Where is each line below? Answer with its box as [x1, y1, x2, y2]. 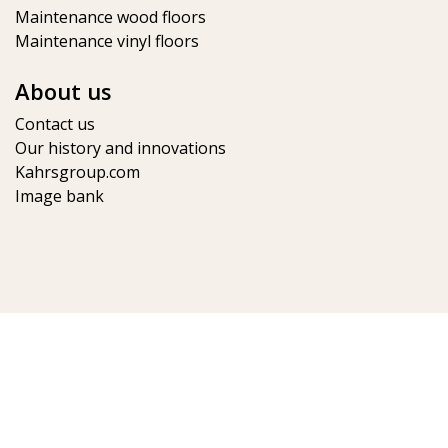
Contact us [15, 113, 95, 135]
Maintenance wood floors [15, 6, 206, 28]
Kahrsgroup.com [15, 161, 140, 183]
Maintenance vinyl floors [15, 30, 199, 52]
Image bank [15, 185, 104, 207]
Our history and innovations [15, 137, 226, 159]
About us [15, 76, 112, 106]
